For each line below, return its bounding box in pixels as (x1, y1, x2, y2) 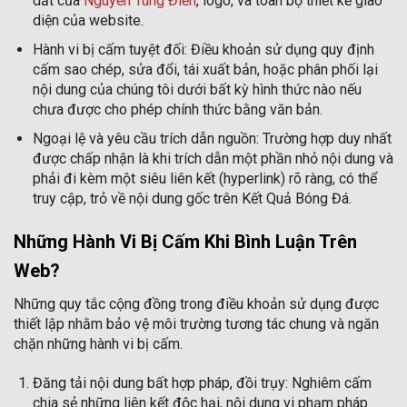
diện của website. (32, 12, 144, 30)
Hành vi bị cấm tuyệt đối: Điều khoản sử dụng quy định (32, 41, 374, 59)
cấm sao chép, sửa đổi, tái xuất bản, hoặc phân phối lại (32, 61, 378, 79)
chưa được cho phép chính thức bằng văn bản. (32, 101, 323, 119)
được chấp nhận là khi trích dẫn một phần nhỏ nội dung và (32, 149, 393, 167)
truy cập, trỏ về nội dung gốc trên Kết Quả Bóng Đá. (32, 189, 352, 207)
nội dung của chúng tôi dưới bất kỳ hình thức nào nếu (32, 81, 362, 99)
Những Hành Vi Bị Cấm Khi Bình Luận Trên (14, 231, 357, 253)
